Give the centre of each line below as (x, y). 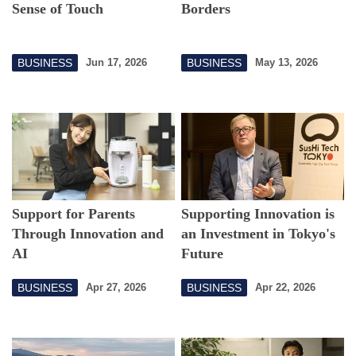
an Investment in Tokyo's (259, 233)
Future (203, 253)
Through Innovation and (88, 233)
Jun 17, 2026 (116, 63)
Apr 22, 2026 (286, 287)
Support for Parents (74, 213)
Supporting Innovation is (258, 213)
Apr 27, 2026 (116, 287)
